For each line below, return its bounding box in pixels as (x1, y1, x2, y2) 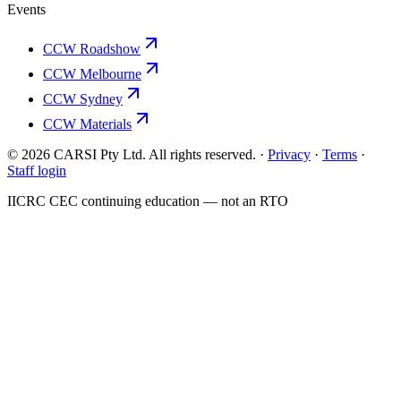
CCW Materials (43, 116, 132, 132)
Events (7, 2, 46, 18)
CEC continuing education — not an (46, 193, 260, 209)
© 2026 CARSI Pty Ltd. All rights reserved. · (7, 147, 264, 163)
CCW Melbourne (43, 66, 141, 82)
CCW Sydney (43, 91, 123, 107)
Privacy (268, 147, 311, 163)
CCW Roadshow (43, 41, 141, 57)
